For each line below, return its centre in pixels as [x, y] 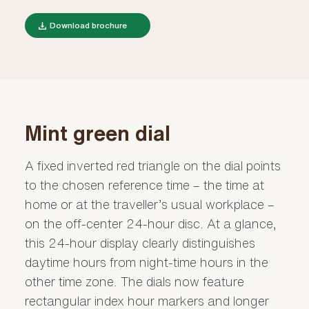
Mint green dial [97, 133]
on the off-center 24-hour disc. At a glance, [150, 224]
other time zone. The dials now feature [134, 282]
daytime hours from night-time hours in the [146, 262]
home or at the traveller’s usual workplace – [149, 205]
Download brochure [88, 26]
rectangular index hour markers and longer [147, 301]
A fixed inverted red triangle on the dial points [152, 166]
